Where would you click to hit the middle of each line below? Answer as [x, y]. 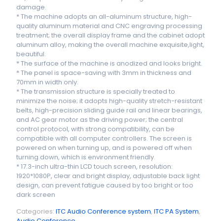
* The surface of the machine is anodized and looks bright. [109, 63]
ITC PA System [176, 211]
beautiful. [31, 54]
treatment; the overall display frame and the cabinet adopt [110, 35]
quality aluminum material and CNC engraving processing [109, 26]
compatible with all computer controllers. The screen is [104, 138]
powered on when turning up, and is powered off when [104, 148]
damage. [31, 7]
